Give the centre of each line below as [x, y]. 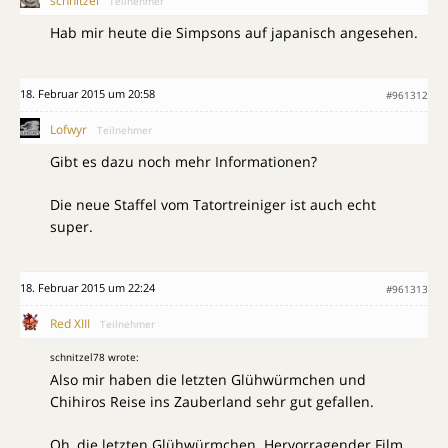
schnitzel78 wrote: [94, 357]
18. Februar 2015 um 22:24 [87, 287]
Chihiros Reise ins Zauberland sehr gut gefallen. [212, 401]
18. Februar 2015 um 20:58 [87, 93]
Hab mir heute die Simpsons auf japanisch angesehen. [234, 32]
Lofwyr [68, 129]
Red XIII [70, 323]
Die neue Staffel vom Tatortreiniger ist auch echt [213, 204]
